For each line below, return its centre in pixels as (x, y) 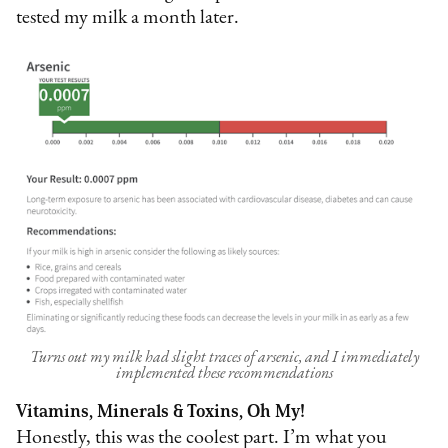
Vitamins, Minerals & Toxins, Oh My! (161, 410)
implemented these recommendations (224, 373)
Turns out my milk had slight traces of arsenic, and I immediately (224, 357)
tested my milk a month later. (128, 17)
